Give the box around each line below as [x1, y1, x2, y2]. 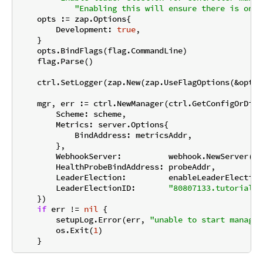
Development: [18, 24, 117, 35]
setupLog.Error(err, [18, 214, 150, 225]
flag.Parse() [18, 56, 93, 67]
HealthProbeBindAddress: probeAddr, [18, 161, 215, 173]
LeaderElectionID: [18, 183, 168, 194]
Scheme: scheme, [18, 109, 126, 120]
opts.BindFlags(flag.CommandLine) [18, 45, 187, 56]
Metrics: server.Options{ [18, 119, 168, 130]
